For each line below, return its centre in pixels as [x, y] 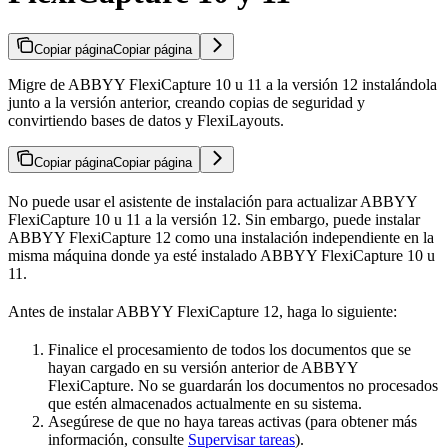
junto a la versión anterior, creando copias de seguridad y [186, 102]
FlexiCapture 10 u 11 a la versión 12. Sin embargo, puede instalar [214, 219]
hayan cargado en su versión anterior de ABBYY [203, 367]
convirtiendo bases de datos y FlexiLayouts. [146, 120]
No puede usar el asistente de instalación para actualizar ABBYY [212, 201]
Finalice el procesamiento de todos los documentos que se [229, 349]
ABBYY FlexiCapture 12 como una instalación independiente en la [221, 237]
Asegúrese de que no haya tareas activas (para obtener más [232, 421]
